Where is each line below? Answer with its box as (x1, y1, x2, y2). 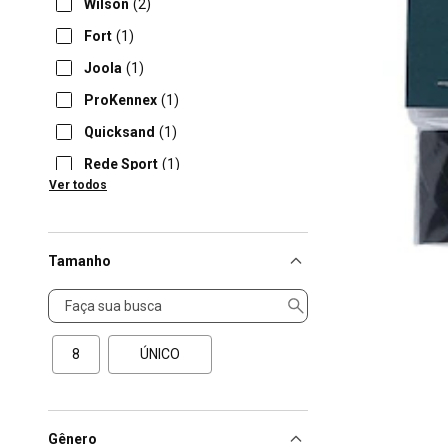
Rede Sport (84, 156, 158, 172)
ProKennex (84, 92, 157, 108)
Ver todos (49, 178, 107, 192)
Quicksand (84, 124, 155, 140)
